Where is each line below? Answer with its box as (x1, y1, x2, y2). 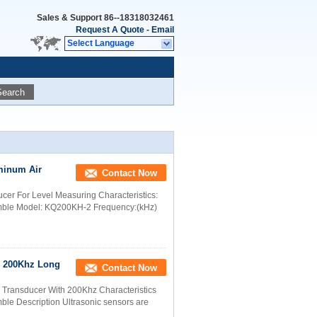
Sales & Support (37, 13, 104, 23)
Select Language (67, 38, 134, 48)
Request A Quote (76, 25, 144, 35)
